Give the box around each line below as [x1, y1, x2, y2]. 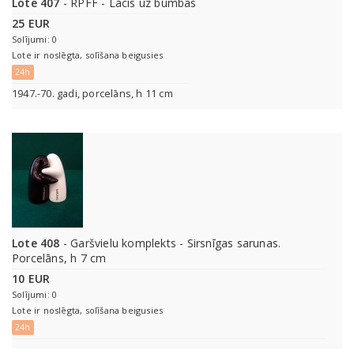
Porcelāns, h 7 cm [12, 250, 107, 266]
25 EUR [12, 16, 51, 32]
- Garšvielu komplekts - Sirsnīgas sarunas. [59, 235, 281, 251]
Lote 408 [12, 235, 60, 251]
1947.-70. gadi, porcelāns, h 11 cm [12, 87, 173, 101]
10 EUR [12, 271, 51, 287]
